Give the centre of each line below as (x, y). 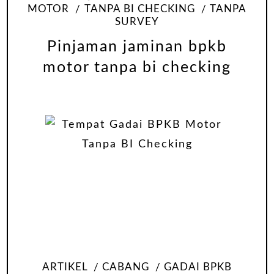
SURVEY (137, 22)
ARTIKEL (65, 267)
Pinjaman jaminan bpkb (137, 47)
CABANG (126, 267)
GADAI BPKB (198, 267)
